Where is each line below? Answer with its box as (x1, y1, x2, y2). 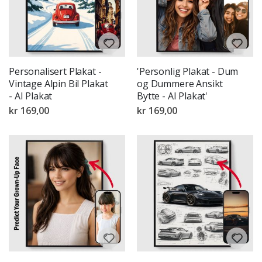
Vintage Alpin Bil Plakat (9, 77, 109, 90)
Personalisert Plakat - (9, 64, 102, 78)
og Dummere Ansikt (137, 77, 223, 90)
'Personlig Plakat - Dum (137, 64, 239, 78)
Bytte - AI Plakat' (137, 89, 208, 102)
